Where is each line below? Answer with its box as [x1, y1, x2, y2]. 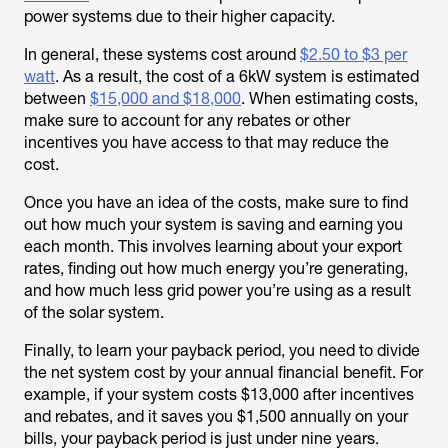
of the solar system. [24, 303, 164, 322]
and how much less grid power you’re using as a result [24, 281, 411, 300]
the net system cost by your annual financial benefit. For [24, 363, 423, 382]
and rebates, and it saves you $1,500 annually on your [24, 407, 408, 426]
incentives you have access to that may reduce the [24, 133, 389, 152]
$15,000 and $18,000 [90, 89, 241, 108]
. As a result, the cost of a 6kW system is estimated [55, 67, 419, 86]
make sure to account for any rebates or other [24, 111, 350, 130]
